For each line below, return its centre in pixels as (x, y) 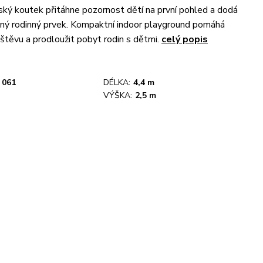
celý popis (185, 39)
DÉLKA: (117, 82)
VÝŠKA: (118, 95)
